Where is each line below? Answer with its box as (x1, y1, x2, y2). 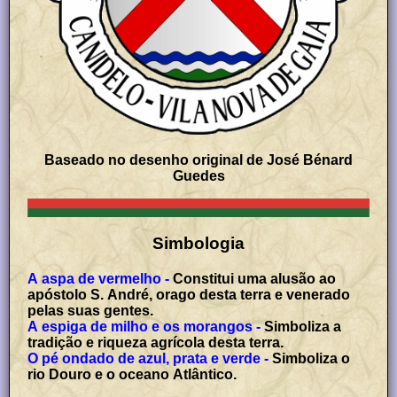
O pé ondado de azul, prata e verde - (27, 350, 269, 366)
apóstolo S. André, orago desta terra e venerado (27, 286, 351, 302)
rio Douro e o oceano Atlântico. (27, 366, 237, 382)
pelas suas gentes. (27, 302, 154, 318)
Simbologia (152, 234, 245, 253)
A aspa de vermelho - (27, 270, 170, 286)
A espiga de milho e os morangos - (27, 318, 261, 334)
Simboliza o (269, 350, 351, 366)
